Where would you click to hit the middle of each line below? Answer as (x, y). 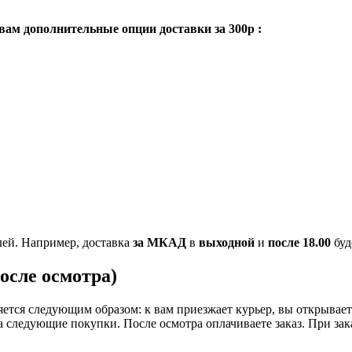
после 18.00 (299, 242)
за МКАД (159, 242)
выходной (227, 242)
